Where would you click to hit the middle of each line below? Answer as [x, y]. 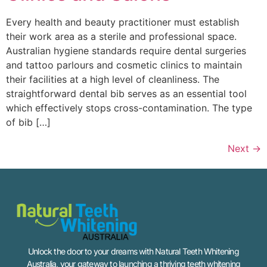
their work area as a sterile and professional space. [121, 37]
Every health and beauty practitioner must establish [122, 22]
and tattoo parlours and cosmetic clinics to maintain [124, 65]
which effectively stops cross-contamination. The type [129, 108]
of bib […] [28, 122]
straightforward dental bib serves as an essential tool [126, 94]
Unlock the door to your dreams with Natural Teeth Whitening [133, 252]
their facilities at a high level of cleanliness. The [113, 80]
